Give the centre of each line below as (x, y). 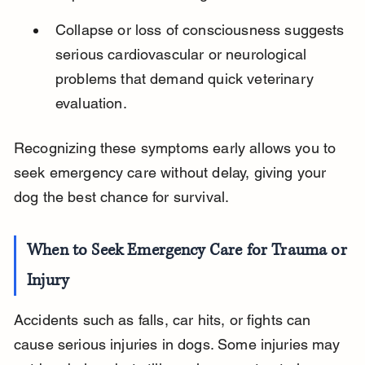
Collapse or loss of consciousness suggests (202, 30)
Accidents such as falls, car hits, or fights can (164, 320)
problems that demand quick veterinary (187, 79)
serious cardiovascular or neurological (183, 55)
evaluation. (91, 103)
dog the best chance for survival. (121, 197)
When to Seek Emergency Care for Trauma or (189, 251)
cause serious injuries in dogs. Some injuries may (178, 345)
